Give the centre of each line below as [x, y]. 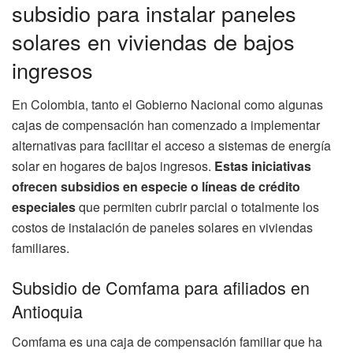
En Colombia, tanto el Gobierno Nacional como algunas [167, 105]
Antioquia [47, 310]
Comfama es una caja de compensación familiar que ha [167, 341]
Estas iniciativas [263, 166]
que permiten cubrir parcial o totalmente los [197, 207]
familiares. [41, 248]
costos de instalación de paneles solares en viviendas [162, 228]
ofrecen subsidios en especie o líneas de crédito [156, 187]
